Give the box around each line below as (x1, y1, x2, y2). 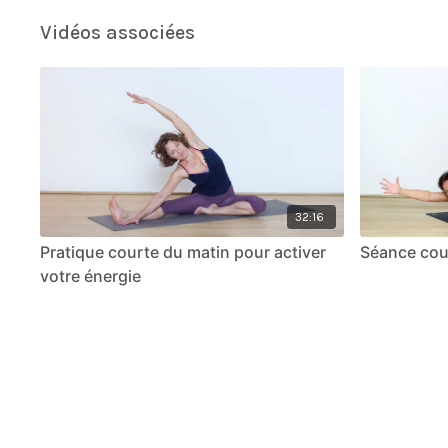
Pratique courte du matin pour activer (40, 242, 327, 263)
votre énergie (40, 266, 142, 287)
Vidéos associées (40, 21, 196, 44)
